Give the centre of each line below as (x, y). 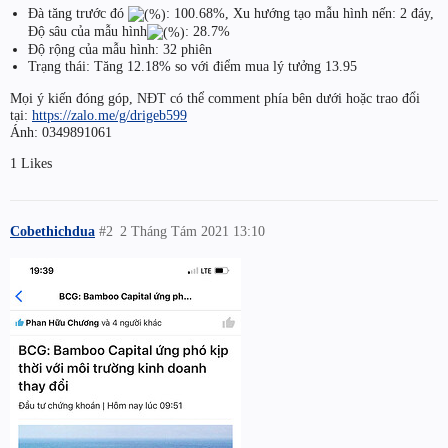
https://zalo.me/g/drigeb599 (109, 114)
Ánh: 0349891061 (61, 131)
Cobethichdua (52, 230)
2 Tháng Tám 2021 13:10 (193, 230)
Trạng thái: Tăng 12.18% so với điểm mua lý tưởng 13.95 (192, 66)
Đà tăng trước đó (77, 12)
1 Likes (31, 162)
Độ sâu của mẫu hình (87, 31)
